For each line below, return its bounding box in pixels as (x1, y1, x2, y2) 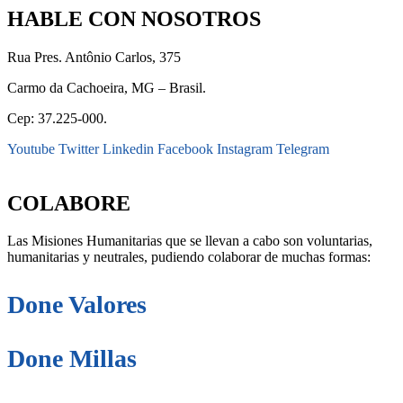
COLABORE (7, 191, 130, 215)
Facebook (157, 140, 213, 157)
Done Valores (7, 291, 147, 319)
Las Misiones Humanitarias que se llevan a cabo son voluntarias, (7, 233, 372, 249)
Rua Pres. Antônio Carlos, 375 (7, 49, 181, 65)
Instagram (217, 140, 273, 157)
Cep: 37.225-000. (7, 110, 107, 126)
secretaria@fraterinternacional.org (7, 157, 199, 173)
